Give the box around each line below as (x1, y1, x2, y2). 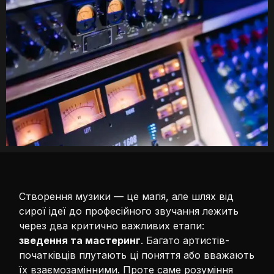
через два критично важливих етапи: (19, 219, 205, 232)
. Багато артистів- (141, 234, 230, 246)
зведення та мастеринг (19, 234, 141, 246)
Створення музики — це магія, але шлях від (19, 190, 234, 202)
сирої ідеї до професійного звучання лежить (19, 204, 239, 217)
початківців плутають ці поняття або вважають (19, 248, 255, 261)
